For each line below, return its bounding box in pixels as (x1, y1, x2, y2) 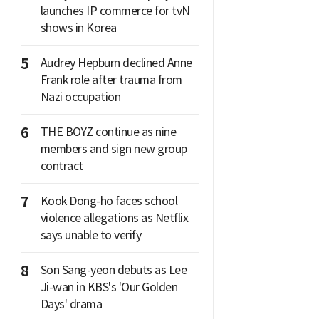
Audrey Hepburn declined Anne (40, 55, 192, 70)
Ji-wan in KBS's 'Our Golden (40, 279, 177, 294)
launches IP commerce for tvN (40, 3, 190, 18)
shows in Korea (40, 20, 117, 35)
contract (40, 158, 83, 173)
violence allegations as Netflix (40, 210, 188, 225)
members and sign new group (40, 141, 187, 156)
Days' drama (40, 296, 102, 311)
